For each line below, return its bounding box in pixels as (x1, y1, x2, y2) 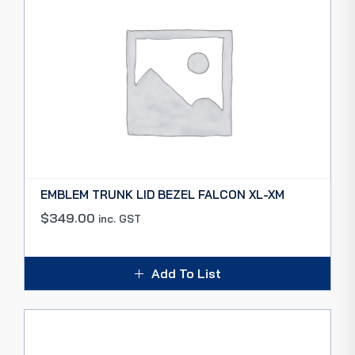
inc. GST (98, 212, 141, 225)
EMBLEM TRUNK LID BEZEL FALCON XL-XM (40, 187, 284, 202)
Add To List (151, 265, 221, 281)
